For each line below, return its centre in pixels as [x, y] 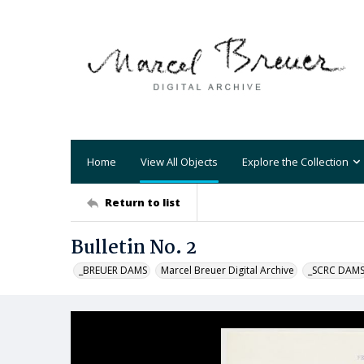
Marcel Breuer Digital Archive [227, 270]
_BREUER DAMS [113, 270]
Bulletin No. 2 [134, 248]
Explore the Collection [295, 161]
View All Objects [179, 161]
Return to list [143, 202]
